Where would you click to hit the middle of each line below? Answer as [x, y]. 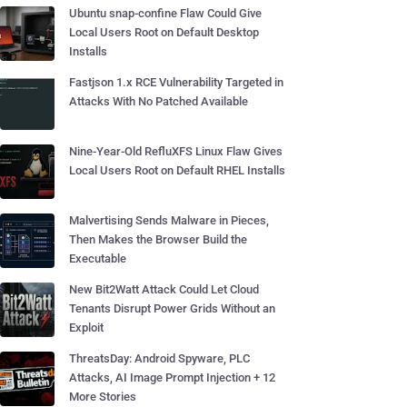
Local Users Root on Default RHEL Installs [177, 170]
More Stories [103, 397]
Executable [98, 258]
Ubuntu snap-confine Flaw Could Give [165, 13]
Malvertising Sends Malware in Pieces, [169, 220]
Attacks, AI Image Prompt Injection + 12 [172, 377]
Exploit [86, 328]
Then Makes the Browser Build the [158, 239]
